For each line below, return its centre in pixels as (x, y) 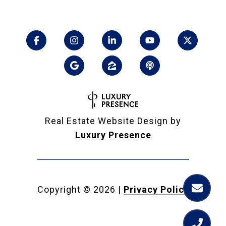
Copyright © (64, 190)
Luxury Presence (113, 135)
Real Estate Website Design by (113, 121)
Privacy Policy (156, 190)
